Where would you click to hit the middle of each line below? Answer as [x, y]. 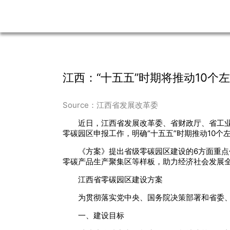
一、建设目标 [101, 216]
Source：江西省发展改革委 [110, 105]
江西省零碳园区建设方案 [120, 180]
